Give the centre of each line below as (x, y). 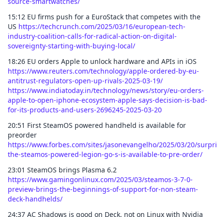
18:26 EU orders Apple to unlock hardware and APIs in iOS (102, 61)
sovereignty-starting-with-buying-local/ (71, 46)
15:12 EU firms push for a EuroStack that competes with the (104, 17)
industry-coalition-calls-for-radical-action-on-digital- (92, 36)
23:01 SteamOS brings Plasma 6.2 (62, 170)
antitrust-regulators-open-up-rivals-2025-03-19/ (85, 81)
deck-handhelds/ (35, 199)
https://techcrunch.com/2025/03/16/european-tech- (102, 26)
